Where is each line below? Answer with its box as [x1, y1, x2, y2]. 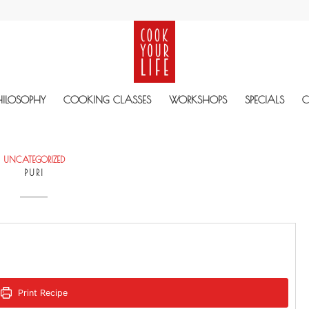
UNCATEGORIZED [3, 154, 65, 165]
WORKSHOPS [169, 94, 227, 106]
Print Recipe [14, 288, 68, 298]
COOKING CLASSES [63, 94, 151, 106]
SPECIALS [245, 94, 284, 106]
